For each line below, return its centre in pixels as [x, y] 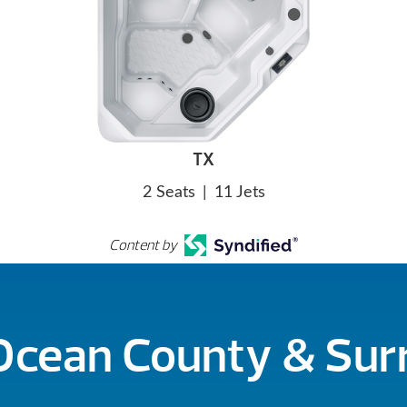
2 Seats [169, 192]
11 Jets [239, 192]
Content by [144, 245]
